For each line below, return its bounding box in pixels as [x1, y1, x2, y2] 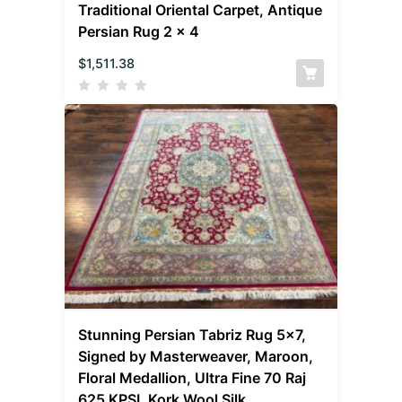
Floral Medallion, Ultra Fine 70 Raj [78, 368, 307, 387]
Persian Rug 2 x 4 [78, 22, 200, 41]
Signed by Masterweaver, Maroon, [78, 346, 314, 365]
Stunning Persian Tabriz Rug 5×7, [78, 325, 307, 344]
